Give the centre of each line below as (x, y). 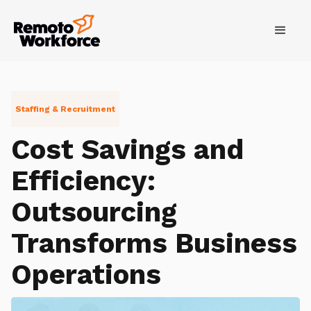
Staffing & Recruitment (65, 109)
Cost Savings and (127, 150)
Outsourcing (94, 212)
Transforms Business (154, 243)
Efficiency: (83, 181)
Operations (86, 275)
